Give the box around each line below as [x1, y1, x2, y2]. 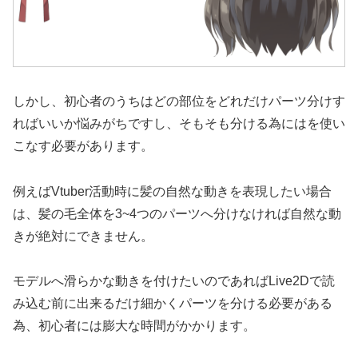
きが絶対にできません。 [13, 229, 153, 243]
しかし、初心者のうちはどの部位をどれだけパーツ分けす [13, 93, 345, 108]
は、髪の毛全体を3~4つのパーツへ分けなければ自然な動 [13, 206, 341, 221]
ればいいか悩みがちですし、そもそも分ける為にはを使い [13, 116, 345, 130]
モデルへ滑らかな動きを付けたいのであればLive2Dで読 [13, 274, 335, 288]
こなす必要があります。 [13, 138, 153, 153]
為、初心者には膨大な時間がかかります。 [13, 319, 256, 333]
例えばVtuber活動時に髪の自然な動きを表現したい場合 [13, 184, 332, 198]
